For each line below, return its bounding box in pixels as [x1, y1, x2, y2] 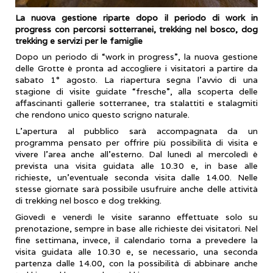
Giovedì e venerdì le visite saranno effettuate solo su [15, 211, 258, 223]
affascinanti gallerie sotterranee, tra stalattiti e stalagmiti [15, 97, 258, 109]
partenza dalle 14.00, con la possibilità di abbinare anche [15, 258, 258, 269]
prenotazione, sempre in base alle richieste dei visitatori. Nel [15, 223, 258, 235]
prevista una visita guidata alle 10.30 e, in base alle [15, 160, 258, 172]
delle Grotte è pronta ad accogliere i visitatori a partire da [15, 63, 258, 74]
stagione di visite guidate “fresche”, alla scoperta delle [15, 86, 258, 97]
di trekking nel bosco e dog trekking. [15, 195, 161, 207]
